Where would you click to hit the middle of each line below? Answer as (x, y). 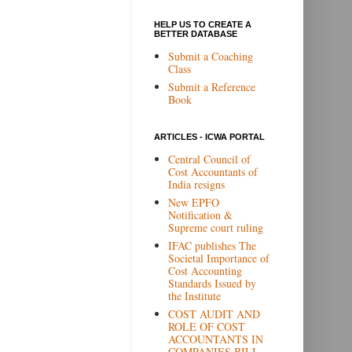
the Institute (194, 295)
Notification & (200, 214)
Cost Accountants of (213, 171)
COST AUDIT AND (214, 313)
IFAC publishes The (212, 245)
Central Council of (209, 159)
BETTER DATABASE (196, 34)
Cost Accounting (205, 270)
